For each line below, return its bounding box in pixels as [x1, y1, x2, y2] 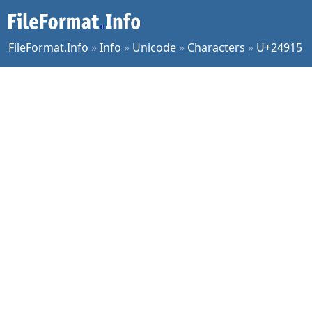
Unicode [132, 40, 176, 55]
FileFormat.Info [8, 40, 88, 55]
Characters [187, 40, 245, 55]
